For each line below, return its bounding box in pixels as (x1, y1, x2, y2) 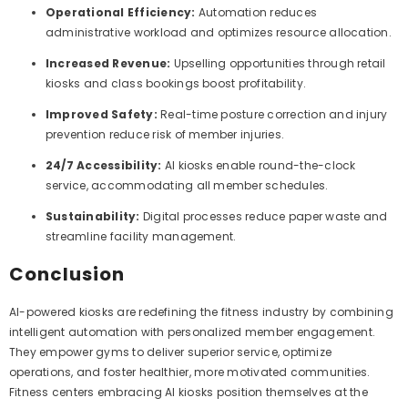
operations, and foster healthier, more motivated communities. (9, 363, 371, 380)
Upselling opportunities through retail (173, 55, 386, 71)
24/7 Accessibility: (46, 157, 162, 173)
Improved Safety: (46, 106, 158, 122)
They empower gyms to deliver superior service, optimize (9, 343, 332, 360)
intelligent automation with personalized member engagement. (9, 323, 376, 340)
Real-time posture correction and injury (160, 106, 388, 122)
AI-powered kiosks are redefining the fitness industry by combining (9, 303, 393, 320)
